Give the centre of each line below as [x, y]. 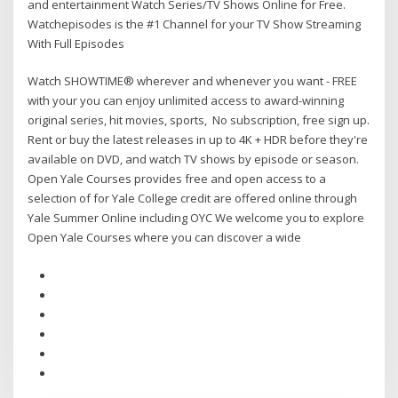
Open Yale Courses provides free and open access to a [177, 179]
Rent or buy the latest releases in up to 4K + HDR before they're [198, 140]
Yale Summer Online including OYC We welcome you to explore [196, 218]
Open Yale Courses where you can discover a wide [166, 238]
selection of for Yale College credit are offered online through [193, 199]
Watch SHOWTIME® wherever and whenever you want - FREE [193, 81]
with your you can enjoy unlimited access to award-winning [186, 101]
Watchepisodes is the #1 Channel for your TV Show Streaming [195, 24]
